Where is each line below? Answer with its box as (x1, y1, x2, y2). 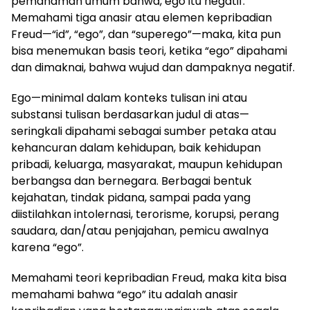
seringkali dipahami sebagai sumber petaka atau (11, 123, 276, 140)
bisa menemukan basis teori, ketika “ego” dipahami (11, 43, 287, 60)
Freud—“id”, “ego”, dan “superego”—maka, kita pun (11, 26, 281, 43)
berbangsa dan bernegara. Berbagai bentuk (11, 173, 252, 190)
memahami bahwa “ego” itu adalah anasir (11, 286, 238, 303)
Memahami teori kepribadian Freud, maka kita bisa (11, 270, 286, 286)
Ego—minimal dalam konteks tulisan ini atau (11, 90, 247, 107)
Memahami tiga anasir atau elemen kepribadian (11, 10, 272, 26)
